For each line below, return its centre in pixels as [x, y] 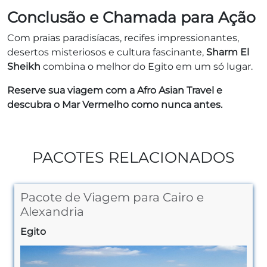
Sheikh [24, 66]
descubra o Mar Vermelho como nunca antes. [115, 104]
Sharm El [228, 52]
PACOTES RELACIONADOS [133, 157]
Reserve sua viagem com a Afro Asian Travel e [115, 90]
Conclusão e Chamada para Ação [131, 17]
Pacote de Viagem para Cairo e [112, 197]
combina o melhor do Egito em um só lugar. [147, 66]
